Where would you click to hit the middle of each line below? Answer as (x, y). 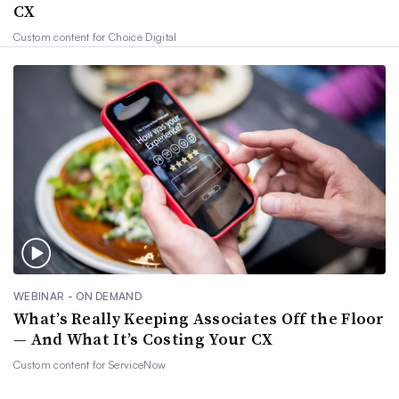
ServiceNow (138, 365)
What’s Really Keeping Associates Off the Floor (199, 319)
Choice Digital (143, 37)
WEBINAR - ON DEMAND (78, 297)
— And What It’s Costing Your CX (143, 339)
